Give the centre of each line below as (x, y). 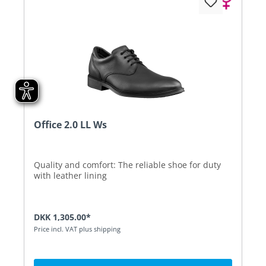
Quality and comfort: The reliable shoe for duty (127, 164)
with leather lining (70, 175)
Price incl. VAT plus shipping (77, 229)
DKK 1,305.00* (62, 217)
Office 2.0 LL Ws (70, 124)
